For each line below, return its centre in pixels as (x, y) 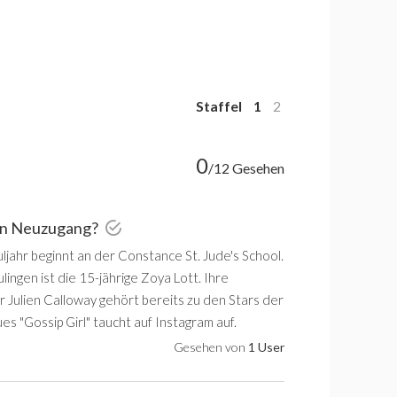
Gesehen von (211, 347)
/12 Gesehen (246, 167)
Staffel (218, 106)
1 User (266, 347)
